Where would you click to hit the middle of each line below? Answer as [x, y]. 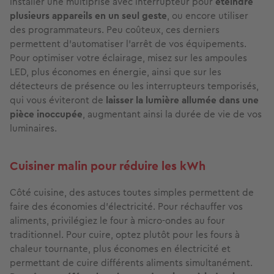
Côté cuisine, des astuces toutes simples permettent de [132, 193]
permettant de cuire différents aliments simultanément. [131, 263]
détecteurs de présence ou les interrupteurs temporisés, [134, 86]
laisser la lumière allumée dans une [182, 100]
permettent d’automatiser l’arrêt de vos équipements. [128, 44]
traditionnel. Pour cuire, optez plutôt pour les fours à [125, 235]
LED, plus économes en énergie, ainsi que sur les [116, 72]
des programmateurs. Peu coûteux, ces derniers [115, 30]
